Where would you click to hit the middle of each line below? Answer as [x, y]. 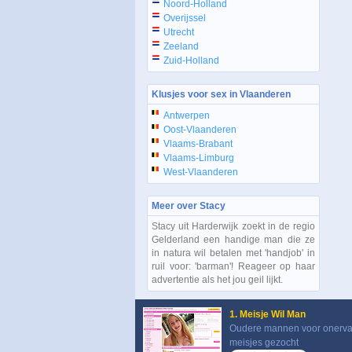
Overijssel [185, 18]
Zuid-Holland [191, 60]
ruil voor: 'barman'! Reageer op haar [233, 266]
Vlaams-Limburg [199, 158]
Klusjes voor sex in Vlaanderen [221, 94]
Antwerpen [187, 115]
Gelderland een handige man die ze [233, 240]
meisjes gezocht [264, 343]
